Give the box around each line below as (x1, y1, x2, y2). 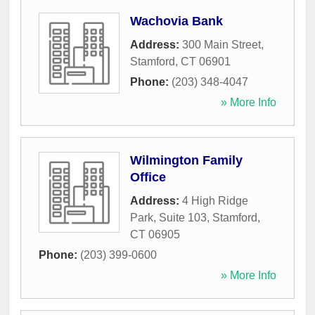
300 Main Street (182, 39, 261, 51)
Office (130, 170, 166, 185)
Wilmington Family (130, 153, 243, 168)
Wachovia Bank (130, 14, 223, 29)
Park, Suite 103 (130, 212, 207, 224)
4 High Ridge (182, 195, 248, 207)
